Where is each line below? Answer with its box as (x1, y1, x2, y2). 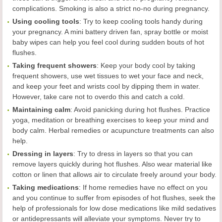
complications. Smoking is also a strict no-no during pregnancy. (12, 4, 210, 12)
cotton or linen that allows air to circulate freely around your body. (12, 170, 217, 178)
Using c (12, 17, 38, 25)
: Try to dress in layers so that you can (73, 150, 193, 158)
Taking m (12, 183, 43, 191)
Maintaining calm (12, 106, 70, 113)
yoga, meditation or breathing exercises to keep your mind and (12, 116, 209, 124)
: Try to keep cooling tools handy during (79, 17, 203, 25)
